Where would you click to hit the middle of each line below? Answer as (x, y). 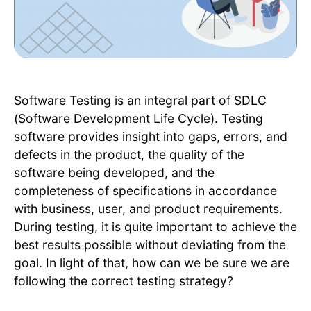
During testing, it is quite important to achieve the (155, 227)
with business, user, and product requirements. (148, 209)
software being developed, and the (114, 173)
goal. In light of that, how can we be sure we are (152, 263)
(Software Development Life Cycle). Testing (138, 119)
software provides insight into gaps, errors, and (151, 137)
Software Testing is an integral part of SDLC (140, 101)
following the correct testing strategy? (124, 281)
